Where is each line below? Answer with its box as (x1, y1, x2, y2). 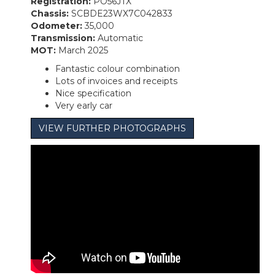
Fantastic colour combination (55, 63, 180, 74)
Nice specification (55, 87, 131, 99)
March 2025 (58, 44, 108, 56)
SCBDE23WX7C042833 (71, 7, 172, 19)
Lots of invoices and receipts (55, 75, 177, 87)
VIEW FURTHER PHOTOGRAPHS (39, 122, 186, 134)
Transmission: (31, 32, 98, 44)
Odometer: (31, 20, 85, 31)
